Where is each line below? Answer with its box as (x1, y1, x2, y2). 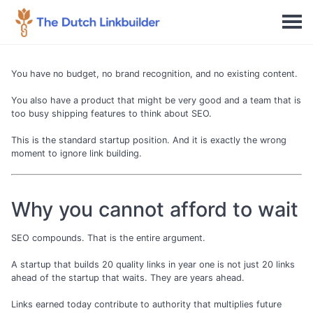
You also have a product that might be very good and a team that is (11, 95, 301, 106)
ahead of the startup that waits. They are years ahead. (11, 272, 245, 284)
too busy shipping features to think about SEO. (11, 108, 212, 119)
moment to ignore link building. (11, 148, 142, 159)
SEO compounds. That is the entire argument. (11, 232, 205, 243)
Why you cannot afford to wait (11, 196, 298, 221)
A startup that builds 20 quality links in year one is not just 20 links (11, 259, 295, 270)
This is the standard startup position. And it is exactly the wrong (11, 135, 286, 146)
